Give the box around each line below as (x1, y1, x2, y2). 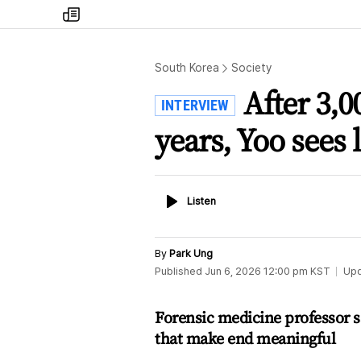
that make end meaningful (155, 327, 335, 350)
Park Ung (169, 247, 213, 259)
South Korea (155, 61, 219, 74)
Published (155, 265, 202, 277)
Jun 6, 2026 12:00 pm (205, 265, 308, 277)
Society (231, 61, 272, 74)
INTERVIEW (161, 97, 229, 114)
